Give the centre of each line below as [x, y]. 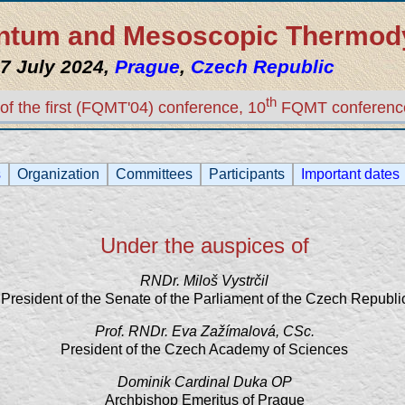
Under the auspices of [204, 245]
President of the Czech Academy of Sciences [204, 349]
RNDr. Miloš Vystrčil [204, 281]
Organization [58, 174]
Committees [154, 174]
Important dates [350, 174]
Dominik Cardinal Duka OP [204, 382]
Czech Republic [263, 66]
